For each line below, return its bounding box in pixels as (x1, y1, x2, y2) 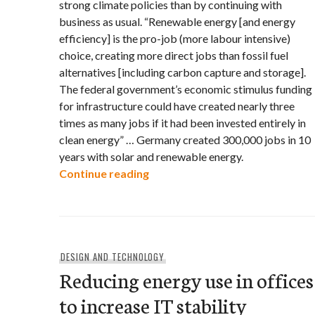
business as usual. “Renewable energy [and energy (59, 15, 295, 28)
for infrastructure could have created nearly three (59, 99, 295, 112)
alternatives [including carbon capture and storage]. (59, 65, 306, 79)
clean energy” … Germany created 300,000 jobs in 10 (59, 133, 311, 146)
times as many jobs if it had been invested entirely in (59, 116, 306, 129)
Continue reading (59, 167, 149, 180)
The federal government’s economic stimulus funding (59, 82, 312, 96)
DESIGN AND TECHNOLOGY (60, 250, 165, 264)
